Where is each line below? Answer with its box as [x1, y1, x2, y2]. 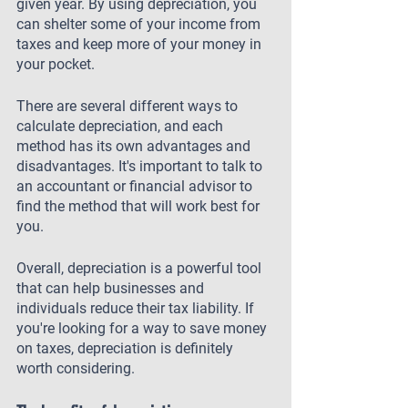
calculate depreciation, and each [16, 117, 227, 135]
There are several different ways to [16, 97, 241, 115]
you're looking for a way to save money [16, 320, 270, 337]
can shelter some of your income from [16, 15, 264, 33]
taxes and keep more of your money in [16, 36, 265, 53]
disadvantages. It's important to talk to [16, 158, 266, 175]
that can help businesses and [16, 280, 208, 297]
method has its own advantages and [16, 138, 254, 155]
